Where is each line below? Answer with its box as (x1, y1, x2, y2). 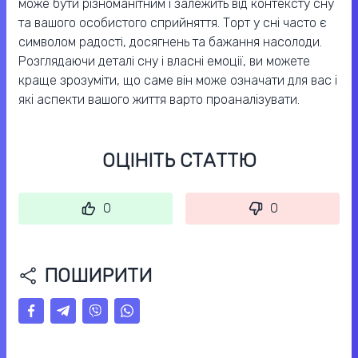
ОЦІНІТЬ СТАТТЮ (101, 149, 257, 173)
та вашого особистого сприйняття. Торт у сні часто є (18, 15, 327, 31)
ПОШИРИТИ (44, 265, 152, 288)
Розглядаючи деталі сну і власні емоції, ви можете (18, 54, 310, 70)
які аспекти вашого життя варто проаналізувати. (18, 92, 300, 108)
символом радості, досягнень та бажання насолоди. (18, 34, 322, 50)
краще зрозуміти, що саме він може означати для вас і (18, 73, 337, 89)
